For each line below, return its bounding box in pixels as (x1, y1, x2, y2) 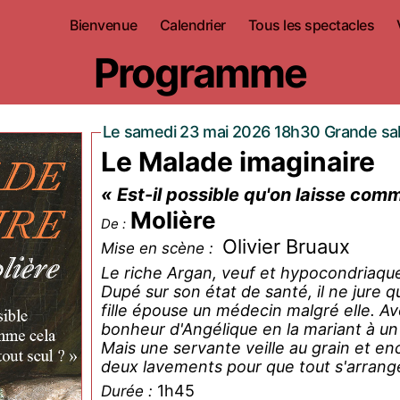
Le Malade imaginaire (100, 146, 375, 178)
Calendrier (159, 15, 226, 34)
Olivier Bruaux (221, 235, 350, 258)
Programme (93, 48, 307, 97)
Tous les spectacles (247, 15, 375, 34)
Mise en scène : (100, 239, 218, 257)
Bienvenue (70, 15, 137, 34)
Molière (129, 206, 216, 234)
